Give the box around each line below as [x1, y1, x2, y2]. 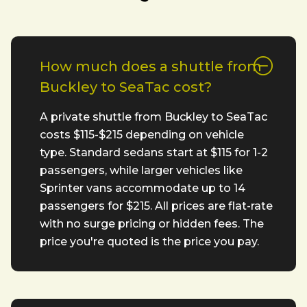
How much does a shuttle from [40, 58, 262, 75]
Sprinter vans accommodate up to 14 [40, 181, 245, 195]
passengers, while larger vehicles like [40, 163, 243, 177]
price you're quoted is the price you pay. [40, 234, 259, 248]
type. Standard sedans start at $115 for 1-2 [40, 145, 268, 159]
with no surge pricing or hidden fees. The [40, 217, 264, 230]
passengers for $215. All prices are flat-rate [40, 199, 273, 212]
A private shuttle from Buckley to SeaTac [40, 110, 267, 123]
